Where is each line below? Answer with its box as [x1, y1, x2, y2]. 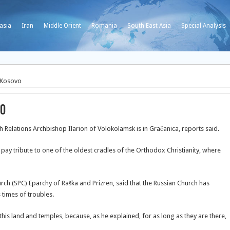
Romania [91, 22, 117, 29]
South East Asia [127, 22, 171, 29]
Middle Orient [44, 22, 81, 29]
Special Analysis [181, 22, 226, 29]
